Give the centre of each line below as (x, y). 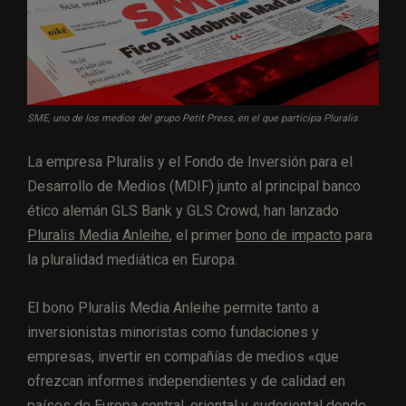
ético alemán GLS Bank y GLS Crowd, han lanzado (183, 211)
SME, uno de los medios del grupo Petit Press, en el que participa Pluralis (193, 119)
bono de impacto (289, 236)
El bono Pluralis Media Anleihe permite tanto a (173, 308)
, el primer (203, 236)
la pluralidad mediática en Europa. (132, 260)
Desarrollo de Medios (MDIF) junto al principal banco (194, 187)
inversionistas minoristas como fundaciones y (173, 333)
